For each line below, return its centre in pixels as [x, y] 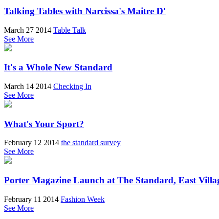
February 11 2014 [31, 199]
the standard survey [91, 143]
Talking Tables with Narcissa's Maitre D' [85, 11]
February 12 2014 [32, 143]
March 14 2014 [28, 87]
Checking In [72, 87]
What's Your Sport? [44, 124]
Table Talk [70, 30]
